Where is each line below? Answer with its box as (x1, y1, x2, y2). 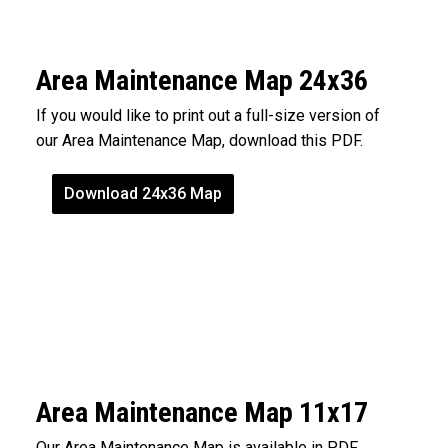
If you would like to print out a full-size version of (36, 105, 380, 125)
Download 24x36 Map (64, 183, 222, 203)
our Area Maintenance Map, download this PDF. (36, 130, 363, 150)
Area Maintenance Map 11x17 (36, 395, 368, 429)
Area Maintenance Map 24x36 (36, 63, 368, 97)
